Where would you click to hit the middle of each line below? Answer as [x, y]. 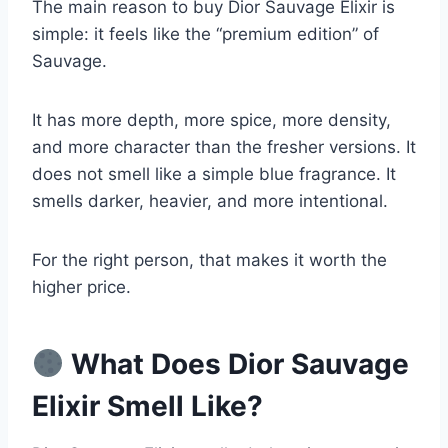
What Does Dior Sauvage [236, 364]
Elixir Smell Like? [147, 406]
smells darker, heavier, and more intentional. [210, 201]
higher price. [81, 287]
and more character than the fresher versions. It [224, 147]
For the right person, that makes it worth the [209, 260]
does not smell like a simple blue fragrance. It [214, 174]
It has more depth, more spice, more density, [211, 120]
